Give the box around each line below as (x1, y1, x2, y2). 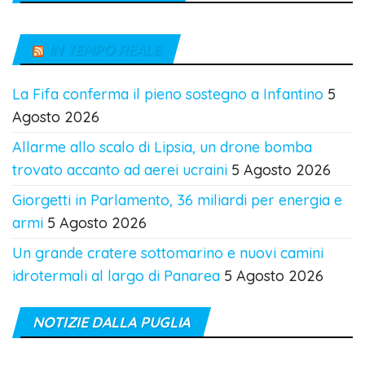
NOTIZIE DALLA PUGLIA (33, 313, 191, 332)
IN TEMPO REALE (47, 40, 161, 59)
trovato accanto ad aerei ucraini (12, 161, 227, 180)
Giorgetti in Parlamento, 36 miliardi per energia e (12, 191, 342, 210)
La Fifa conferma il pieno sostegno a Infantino (12, 85, 323, 104)
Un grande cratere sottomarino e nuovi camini (12, 244, 323, 263)
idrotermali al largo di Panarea (12, 266, 220, 286)
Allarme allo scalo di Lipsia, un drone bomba (12, 138, 312, 157)
